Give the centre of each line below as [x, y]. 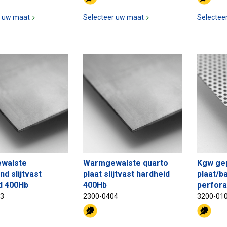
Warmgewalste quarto [126, 163]
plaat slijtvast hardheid [126, 174]
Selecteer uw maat [113, 17]
